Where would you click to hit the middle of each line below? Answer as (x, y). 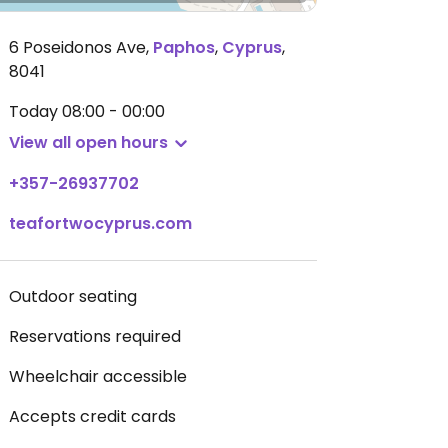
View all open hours (88, 142)
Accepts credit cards (92, 416)
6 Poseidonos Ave (77, 47)
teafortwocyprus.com (100, 223)
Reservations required (95, 336)
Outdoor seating (73, 296)
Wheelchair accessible (98, 376)
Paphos (184, 47)
